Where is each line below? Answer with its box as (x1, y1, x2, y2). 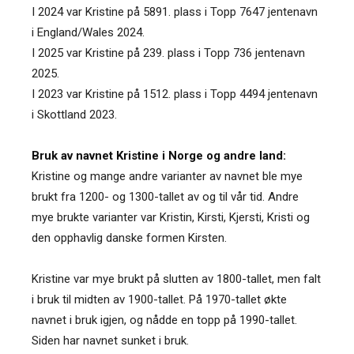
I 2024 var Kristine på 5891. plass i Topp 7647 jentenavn (32, 4, 318, 19)
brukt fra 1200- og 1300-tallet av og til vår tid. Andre (32, 189, 299, 204)
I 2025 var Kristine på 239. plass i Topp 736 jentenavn (32, 45, 305, 60)
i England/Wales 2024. (32, 24, 145, 40)
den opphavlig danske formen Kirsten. (32, 230, 227, 245)
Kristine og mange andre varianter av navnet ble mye (32, 168, 303, 183)
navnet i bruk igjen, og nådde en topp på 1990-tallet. (32, 312, 297, 327)
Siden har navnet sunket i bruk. (32, 333, 189, 348)
